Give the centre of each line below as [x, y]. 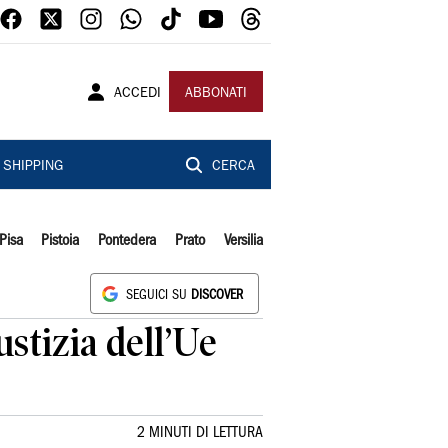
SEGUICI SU [158, 295]
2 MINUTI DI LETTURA [200, 433]
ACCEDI [137, 94]
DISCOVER [217, 295]
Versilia [243, 241]
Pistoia [60, 241]
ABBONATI [216, 94]
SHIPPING [32, 167]
